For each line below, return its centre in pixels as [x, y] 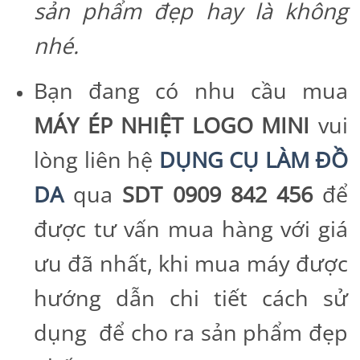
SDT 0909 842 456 [217, 194]
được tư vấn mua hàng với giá [191, 228]
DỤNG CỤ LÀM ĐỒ [253, 159]
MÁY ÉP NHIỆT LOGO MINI [172, 125]
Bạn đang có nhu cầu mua [191, 90]
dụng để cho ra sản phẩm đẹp [191, 332]
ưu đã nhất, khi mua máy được [191, 263]
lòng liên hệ [96, 159]
